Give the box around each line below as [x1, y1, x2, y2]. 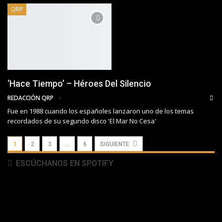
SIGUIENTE [100, 140, 131, 148]
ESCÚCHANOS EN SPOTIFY [14, 158, 113, 168]
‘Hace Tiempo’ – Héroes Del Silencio [7, 78, 151, 89]
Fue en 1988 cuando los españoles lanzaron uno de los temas [7, 106, 194, 115]
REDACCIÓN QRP [7, 93, 55, 102]
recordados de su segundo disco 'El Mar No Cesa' [7, 116, 156, 125]
